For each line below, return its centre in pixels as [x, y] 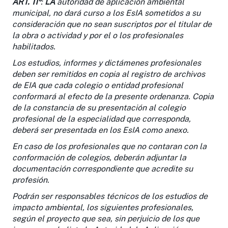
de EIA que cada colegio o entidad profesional [98, 85]
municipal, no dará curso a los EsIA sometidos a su [106, 13]
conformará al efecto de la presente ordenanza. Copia [113, 96]
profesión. [31, 180]
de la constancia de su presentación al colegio [99, 107]
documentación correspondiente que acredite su [103, 168]
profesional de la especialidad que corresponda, [102, 119]
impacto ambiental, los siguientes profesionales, [103, 207]
